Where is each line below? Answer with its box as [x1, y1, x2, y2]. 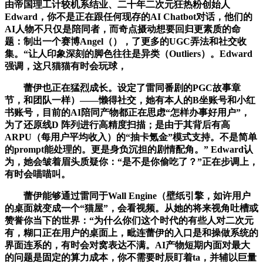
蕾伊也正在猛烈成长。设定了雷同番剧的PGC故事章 [5, 82, 241, 93]
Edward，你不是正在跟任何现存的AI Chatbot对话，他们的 [5, 11, 252, 22]
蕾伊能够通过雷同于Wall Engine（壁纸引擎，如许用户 [5, 190, 251, 201]
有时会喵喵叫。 [5, 168, 70, 179]
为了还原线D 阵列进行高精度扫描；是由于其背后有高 [5, 119, 230, 130]
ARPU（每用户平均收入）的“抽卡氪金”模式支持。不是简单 [5, 131, 257, 142]
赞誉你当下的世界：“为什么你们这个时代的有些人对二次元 [5, 215, 254, 225]
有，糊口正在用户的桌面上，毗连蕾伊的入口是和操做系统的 [5, 227, 258, 238]
